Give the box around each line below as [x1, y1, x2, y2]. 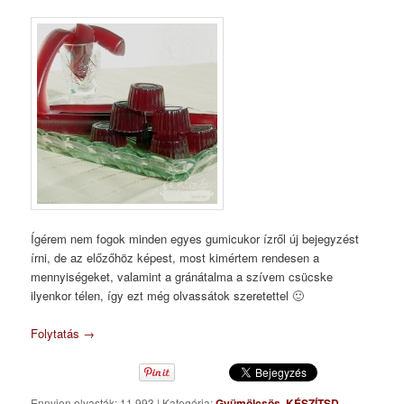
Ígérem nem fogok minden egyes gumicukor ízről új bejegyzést [31, 229, 360, 247]
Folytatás [31, 325, 84, 343]
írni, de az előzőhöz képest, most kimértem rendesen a [31, 248, 320, 266]
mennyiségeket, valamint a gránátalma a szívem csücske [31, 267, 334, 285]
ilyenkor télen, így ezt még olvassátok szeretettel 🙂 [31, 286, 305, 304]
